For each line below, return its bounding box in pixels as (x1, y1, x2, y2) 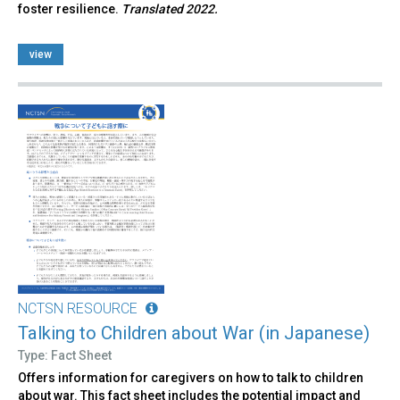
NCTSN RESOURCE (18, 299, 137, 317)
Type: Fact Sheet (18, 347, 112, 362)
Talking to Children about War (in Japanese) (18, 321, 370, 344)
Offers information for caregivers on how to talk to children (18, 370, 363, 385)
